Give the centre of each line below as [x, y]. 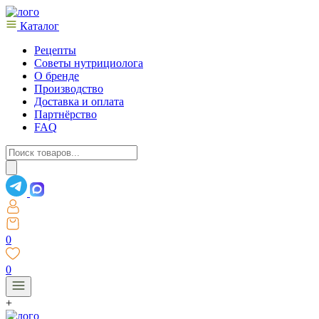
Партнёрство [66, 114]
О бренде [57, 76]
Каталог [38, 26]
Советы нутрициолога [89, 63]
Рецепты [55, 50]
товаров [24, 163]
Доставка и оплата [79, 101]
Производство [69, 89]
